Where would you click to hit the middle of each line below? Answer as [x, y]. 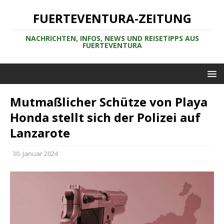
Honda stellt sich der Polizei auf [105, 117]
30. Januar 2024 [35, 153]
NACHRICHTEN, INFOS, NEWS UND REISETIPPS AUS [112, 38]
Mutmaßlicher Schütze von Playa [109, 102]
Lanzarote [40, 133]
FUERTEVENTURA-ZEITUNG [112, 18]
